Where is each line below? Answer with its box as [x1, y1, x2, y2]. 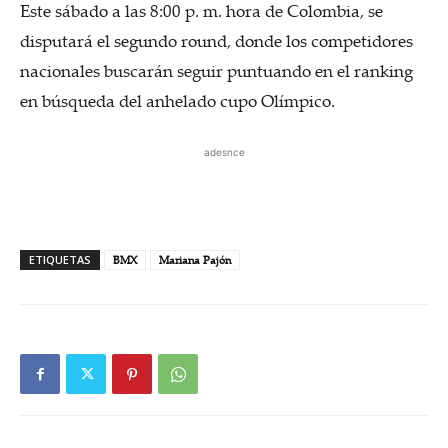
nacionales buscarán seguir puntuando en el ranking [20, 59, 413, 82]
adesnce [203, 146, 245, 158]
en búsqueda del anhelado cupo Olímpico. [20, 89, 335, 112]
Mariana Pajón [159, 252, 231, 268]
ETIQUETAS [29, 252, 91, 267]
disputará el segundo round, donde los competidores [20, 29, 413, 52]
